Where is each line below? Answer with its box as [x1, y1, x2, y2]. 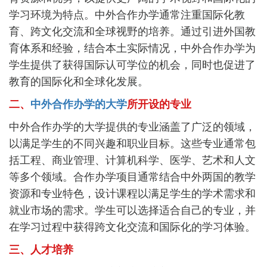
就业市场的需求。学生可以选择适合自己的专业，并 [9, 204, 256, 217]
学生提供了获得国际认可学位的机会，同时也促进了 [9, 59, 256, 72]
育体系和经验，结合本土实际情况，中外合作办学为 [9, 42, 256, 55]
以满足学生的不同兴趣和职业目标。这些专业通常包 [9, 138, 256, 150]
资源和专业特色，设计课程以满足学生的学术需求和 [9, 188, 256, 200]
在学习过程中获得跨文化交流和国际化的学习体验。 [9, 221, 256, 234]
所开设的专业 [127, 98, 191, 111]
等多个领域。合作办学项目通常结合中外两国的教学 [9, 171, 256, 184]
